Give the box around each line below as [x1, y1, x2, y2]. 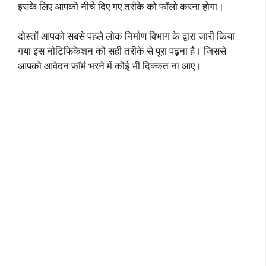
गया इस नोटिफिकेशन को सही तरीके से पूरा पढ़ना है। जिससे [18, 44, 226, 58]
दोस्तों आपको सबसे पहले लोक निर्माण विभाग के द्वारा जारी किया [18, 29, 235, 43]
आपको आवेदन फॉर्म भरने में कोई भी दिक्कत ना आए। [18, 59, 201, 73]
